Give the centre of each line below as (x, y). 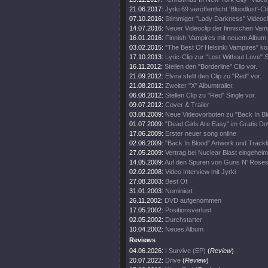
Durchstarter (184, 220)
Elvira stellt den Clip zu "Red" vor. (213, 76)
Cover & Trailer (187, 105)
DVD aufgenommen (193, 200)
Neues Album (184, 229)
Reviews (142, 240)
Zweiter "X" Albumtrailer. (200, 86)
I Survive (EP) (185, 251)
